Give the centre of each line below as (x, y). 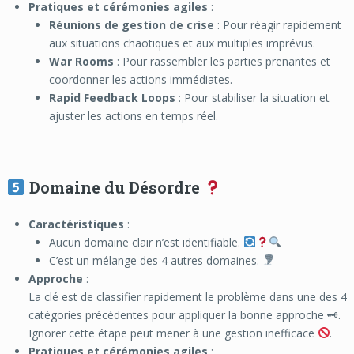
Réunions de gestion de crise (132, 24)
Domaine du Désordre (114, 187)
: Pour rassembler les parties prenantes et (222, 61)
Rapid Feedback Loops (113, 97)
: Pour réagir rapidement (278, 24)
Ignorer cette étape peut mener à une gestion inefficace (173, 333)
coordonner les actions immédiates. (141, 79)
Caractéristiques (76, 224)
